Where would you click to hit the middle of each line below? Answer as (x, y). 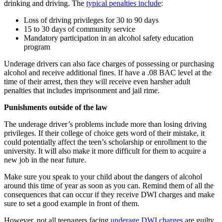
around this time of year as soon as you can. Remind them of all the (109, 185)
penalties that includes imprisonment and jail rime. (82, 90)
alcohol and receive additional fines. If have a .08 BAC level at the (108, 72)
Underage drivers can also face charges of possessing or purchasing (109, 63)
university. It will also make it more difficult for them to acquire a (105, 151)
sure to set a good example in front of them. (72, 203)
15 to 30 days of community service (80, 29)
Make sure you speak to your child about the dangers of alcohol (103, 176)
